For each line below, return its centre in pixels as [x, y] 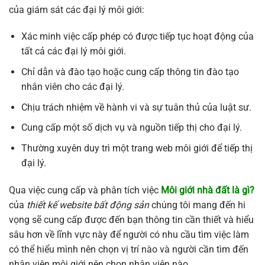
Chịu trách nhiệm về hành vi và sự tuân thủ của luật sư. [136, 107]
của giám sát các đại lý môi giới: [77, 9]
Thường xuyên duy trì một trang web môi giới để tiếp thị [137, 148]
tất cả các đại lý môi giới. [73, 51]
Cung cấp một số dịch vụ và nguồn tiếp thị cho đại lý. [131, 128]
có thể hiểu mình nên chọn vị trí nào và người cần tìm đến [129, 249]
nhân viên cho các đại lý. [72, 87]
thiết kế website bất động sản [88, 205]
